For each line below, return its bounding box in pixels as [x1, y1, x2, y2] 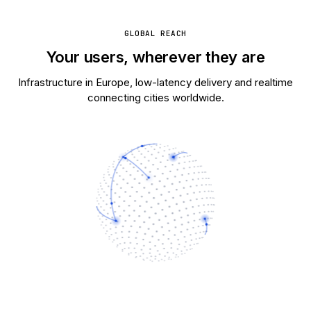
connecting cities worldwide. [87, 91, 224, 104]
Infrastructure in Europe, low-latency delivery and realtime [18, 76, 293, 89]
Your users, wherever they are [46, 48, 265, 66]
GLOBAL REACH [124, 28, 187, 38]
